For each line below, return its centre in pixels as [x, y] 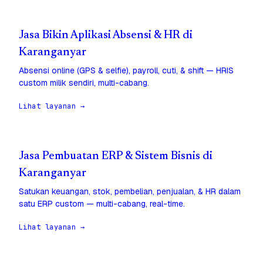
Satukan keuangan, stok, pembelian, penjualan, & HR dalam [130, 192]
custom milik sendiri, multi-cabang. [84, 83]
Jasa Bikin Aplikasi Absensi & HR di [106, 36]
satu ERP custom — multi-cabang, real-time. [102, 204]
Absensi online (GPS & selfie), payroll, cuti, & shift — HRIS [126, 71]
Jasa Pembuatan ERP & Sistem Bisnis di [116, 157]
